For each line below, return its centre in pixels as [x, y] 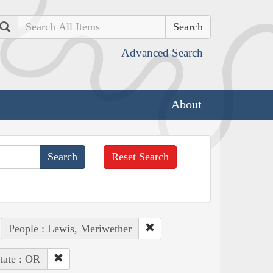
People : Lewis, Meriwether [70, 228]
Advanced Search [162, 53]
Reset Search [140, 156]
